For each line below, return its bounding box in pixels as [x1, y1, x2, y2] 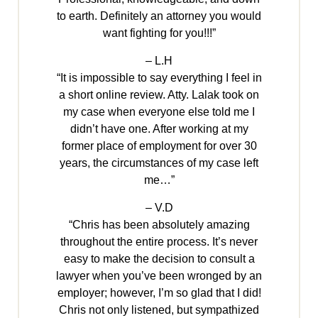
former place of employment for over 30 [61, 140, 257, 153]
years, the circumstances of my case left [60, 157, 258, 170]
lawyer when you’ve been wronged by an [56, 270, 262, 283]
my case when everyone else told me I [63, 106, 255, 119]
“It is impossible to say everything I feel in [56, 72, 262, 84]
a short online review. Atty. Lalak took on [59, 89, 259, 102]
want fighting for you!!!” [102, 27, 216, 40]
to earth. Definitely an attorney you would [57, 10, 261, 23]
